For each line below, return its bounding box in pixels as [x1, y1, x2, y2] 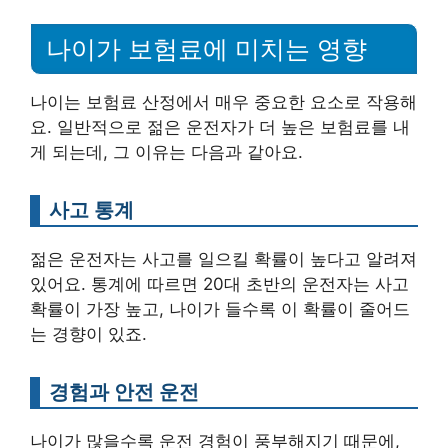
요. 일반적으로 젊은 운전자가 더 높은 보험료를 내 [30, 116, 410, 137]
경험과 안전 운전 [49, 378, 199, 404]
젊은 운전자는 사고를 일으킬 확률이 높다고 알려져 [30, 248, 417, 269]
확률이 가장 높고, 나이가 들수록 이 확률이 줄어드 [30, 298, 410, 319]
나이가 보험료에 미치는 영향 [46, 34, 367, 63]
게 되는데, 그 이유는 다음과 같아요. [30, 141, 303, 162]
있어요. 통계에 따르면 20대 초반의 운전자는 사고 [30, 273, 409, 294]
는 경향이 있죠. [30, 323, 147, 344]
